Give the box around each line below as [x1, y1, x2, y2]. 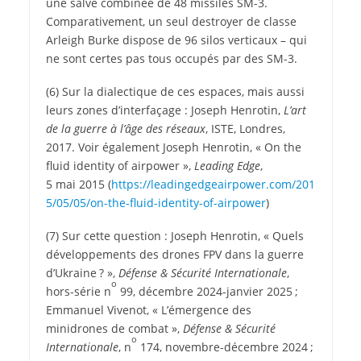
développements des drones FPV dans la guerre [45, 247, 304, 263]
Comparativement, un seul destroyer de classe [45, 14, 297, 30]
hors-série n [45, 284, 111, 300]
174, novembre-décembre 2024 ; [136, 339, 313, 355]
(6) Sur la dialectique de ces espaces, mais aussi [45, 84, 305, 100]
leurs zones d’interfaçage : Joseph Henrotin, [45, 102, 284, 118]
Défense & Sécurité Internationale [118, 265, 287, 281]
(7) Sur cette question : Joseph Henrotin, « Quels [45, 228, 304, 244]
